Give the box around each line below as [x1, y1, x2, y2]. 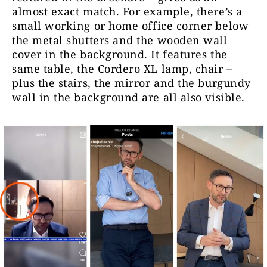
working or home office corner [45, 18, 212, 33]
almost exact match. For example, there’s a [12, 4, 243, 18]
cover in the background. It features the [12, 46, 228, 61]
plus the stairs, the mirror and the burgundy [12, 75, 251, 90]
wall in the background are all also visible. [12, 89, 245, 104]
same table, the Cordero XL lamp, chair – [12, 61, 232, 76]
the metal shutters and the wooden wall [12, 32, 228, 47]
